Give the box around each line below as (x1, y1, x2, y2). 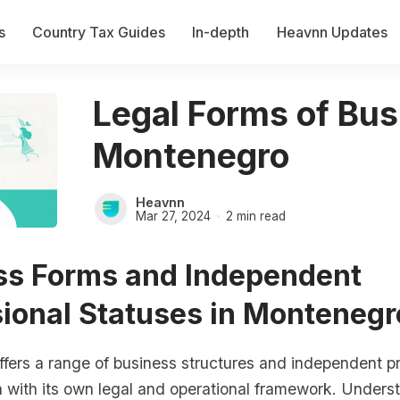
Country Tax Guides (31, 22, 165, 41)
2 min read (225, 209, 286, 224)
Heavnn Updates (276, 22, 387, 41)
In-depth (192, 22, 250, 41)
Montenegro (93, 136, 289, 177)
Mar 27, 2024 (136, 209, 211, 224)
